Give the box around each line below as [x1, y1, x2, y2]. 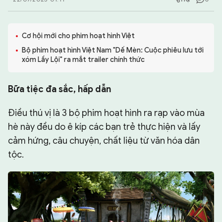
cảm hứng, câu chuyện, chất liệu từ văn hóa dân [8, 135, 200, 146]
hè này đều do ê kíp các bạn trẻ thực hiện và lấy [8, 121, 200, 132]
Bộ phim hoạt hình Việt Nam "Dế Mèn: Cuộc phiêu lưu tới [22, 46, 204, 55]
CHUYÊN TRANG [10, 17, 61, 26]
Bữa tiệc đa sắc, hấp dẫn [8, 84, 111, 95]
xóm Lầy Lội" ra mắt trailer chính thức [22, 55, 145, 64]
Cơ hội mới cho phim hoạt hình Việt [22, 32, 135, 40]
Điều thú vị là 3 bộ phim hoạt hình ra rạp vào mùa [8, 108, 205, 118]
